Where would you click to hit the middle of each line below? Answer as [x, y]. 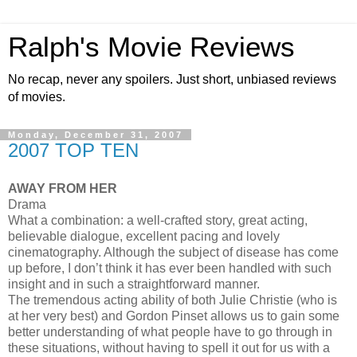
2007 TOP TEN [73, 150]
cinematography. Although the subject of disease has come [173, 252]
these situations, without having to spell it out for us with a [169, 347]
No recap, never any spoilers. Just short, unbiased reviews [172, 79]
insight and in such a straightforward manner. [134, 284]
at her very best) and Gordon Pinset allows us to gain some [174, 316]
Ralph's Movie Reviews [151, 47]
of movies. [37, 97]
